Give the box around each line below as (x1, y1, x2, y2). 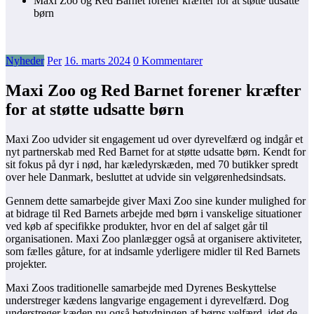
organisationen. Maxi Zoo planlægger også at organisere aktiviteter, (6, 233, 302, 245)
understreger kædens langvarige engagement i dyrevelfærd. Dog (6, 294, 289, 307)
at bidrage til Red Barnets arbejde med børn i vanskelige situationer (6, 207, 301, 220)
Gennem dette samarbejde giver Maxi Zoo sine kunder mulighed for (6, 195, 306, 207)
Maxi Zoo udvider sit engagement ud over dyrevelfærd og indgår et (6, 133, 303, 146)
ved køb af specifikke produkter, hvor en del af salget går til (6, 220, 268, 233)
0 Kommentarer (133, 55, 203, 67)
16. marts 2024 (64, 55, 130, 67)
